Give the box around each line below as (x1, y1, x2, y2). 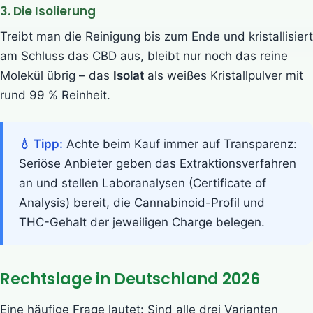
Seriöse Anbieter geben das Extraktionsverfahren (19, 156, 296, 170)
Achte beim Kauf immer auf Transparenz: (63, 136, 297, 151)
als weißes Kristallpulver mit (144, 68, 303, 82)
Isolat (113, 68, 144, 82)
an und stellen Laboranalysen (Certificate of (19, 175, 266, 190)
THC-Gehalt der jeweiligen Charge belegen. (19, 214, 265, 229)
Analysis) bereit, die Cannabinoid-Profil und (19, 195, 265, 210)
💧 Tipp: (19, 136, 63, 151)
